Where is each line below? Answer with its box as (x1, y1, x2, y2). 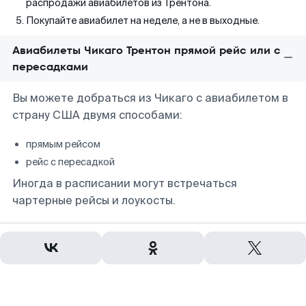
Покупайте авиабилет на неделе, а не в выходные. (26, 14, 260, 27)
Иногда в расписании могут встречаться (12, 176, 237, 191)
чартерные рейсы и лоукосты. (12, 193, 176, 208)
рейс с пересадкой (26, 156, 115, 168)
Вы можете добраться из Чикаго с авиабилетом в (12, 91, 288, 105)
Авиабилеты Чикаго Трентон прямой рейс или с (12, 42, 281, 58)
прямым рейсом (26, 138, 100, 150)
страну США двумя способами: (12, 108, 182, 122)
